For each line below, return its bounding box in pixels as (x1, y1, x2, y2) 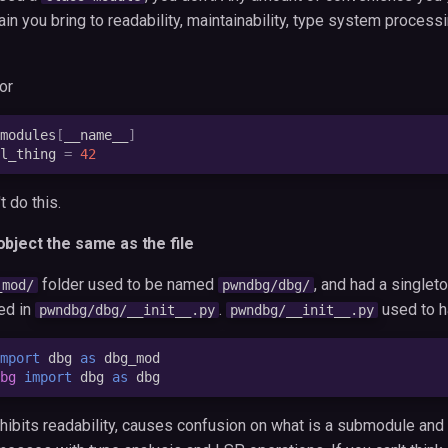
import (24, 368, 72, 385)
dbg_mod (104, 349, 160, 366)
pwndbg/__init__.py (230, 302, 374, 318)
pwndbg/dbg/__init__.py (39, 302, 215, 318)
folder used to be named (38, 275, 218, 294)
